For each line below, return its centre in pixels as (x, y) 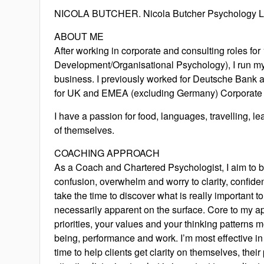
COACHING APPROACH (107, 153)
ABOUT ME (79, 36)
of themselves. (85, 130)
